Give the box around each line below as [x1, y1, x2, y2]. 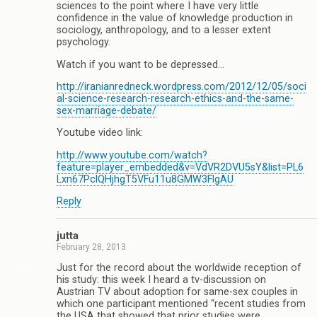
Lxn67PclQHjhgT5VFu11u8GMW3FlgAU [57, 173, 234, 185]
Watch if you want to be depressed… [57, 58, 224, 71]
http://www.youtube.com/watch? [57, 149, 207, 161]
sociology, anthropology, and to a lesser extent [57, 24, 271, 37]
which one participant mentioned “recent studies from [57, 298, 306, 311]
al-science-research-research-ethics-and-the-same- [57, 93, 294, 105]
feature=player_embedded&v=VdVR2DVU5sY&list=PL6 [57, 161, 304, 173]
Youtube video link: [57, 127, 143, 139]
